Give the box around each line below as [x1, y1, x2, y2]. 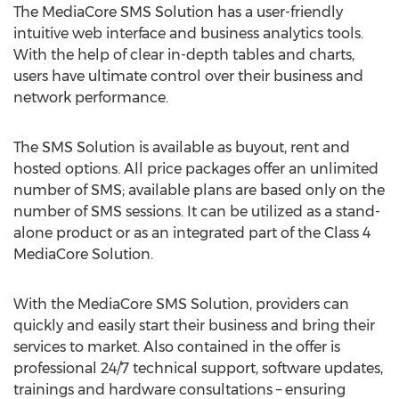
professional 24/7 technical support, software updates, [13, 360, 383, 377]
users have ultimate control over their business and [13, 68, 363, 85]
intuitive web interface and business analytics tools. [13, 25, 363, 42]
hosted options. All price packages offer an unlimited [13, 160, 379, 177]
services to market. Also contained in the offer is [13, 338, 340, 355]
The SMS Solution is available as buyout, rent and [13, 139, 350, 156]
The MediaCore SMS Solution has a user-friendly [13, 4, 343, 20]
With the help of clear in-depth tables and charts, [13, 46, 354, 63]
